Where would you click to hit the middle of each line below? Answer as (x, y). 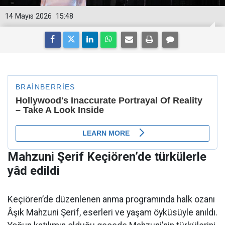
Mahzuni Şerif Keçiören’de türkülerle (107, 157)
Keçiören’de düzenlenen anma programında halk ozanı (111, 199)
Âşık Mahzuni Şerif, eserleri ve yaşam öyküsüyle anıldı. (113, 212)
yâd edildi (34, 171)
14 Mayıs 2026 (28, 16)
